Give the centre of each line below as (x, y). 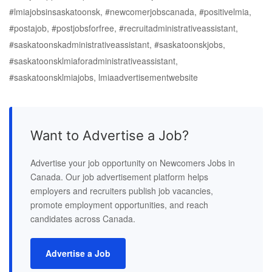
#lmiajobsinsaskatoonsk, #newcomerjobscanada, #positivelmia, (130, 12)
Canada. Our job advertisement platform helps (119, 177)
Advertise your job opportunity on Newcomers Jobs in (133, 163)
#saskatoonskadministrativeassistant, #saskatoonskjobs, (117, 44)
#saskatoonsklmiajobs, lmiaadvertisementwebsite (104, 77)
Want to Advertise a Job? (110, 135)
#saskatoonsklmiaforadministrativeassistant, (93, 61)
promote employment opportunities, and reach (119, 205)
